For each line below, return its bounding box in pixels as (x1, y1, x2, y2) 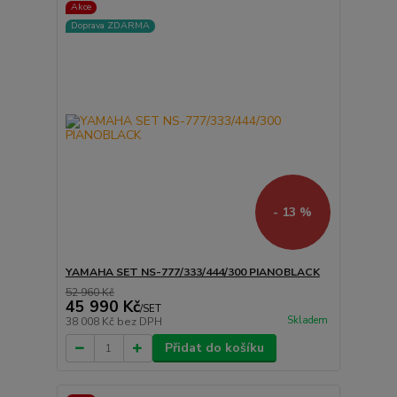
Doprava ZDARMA (70, 19, 150, 33)
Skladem (286, 313, 328, 327)
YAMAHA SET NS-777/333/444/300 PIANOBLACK (65, 265, 320, 280)
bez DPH (116, 315, 162, 330)
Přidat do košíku (164, 339, 264, 357)
